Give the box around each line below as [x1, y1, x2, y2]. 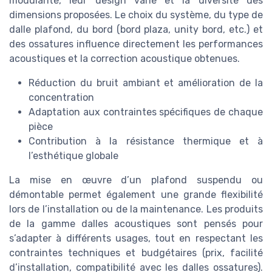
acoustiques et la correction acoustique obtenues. [9, 52, 240, 64]
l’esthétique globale [29, 149, 118, 161]
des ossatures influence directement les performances [9, 38, 263, 50]
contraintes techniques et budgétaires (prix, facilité [9, 246, 263, 259]
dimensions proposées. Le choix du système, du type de [9, 8, 263, 21]
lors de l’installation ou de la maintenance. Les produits [9, 203, 263, 215]
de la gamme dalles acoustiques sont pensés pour [9, 217, 263, 229]
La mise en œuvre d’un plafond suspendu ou [9, 174, 263, 186]
